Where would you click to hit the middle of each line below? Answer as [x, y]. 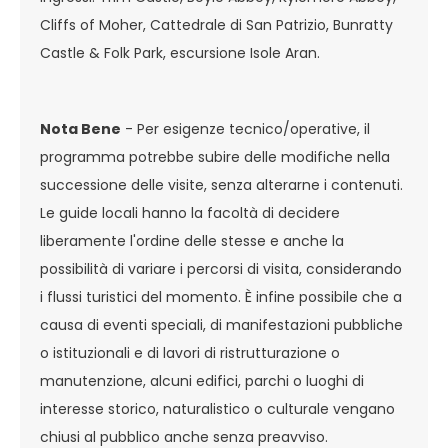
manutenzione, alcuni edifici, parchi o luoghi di [202, 381]
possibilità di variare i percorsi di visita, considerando [221, 269]
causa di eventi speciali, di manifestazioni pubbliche [221, 325]
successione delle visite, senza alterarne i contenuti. [221, 185]
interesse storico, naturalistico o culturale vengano [217, 409]
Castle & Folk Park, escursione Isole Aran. [180, 53]
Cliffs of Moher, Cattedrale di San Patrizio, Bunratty [216, 25]
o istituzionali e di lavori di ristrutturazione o [190, 353]
